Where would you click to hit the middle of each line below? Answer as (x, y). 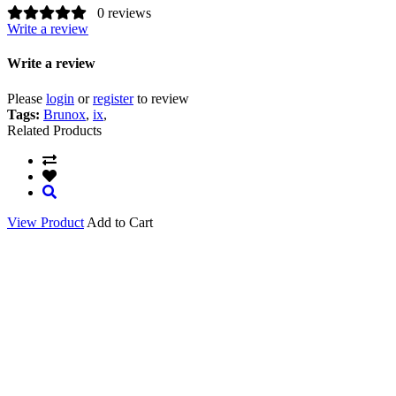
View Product (46, 222)
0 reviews (124, 13)
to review (161, 98)
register (113, 98)
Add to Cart (120, 222)
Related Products (54, 130)
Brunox (65, 114)
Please (27, 98)
